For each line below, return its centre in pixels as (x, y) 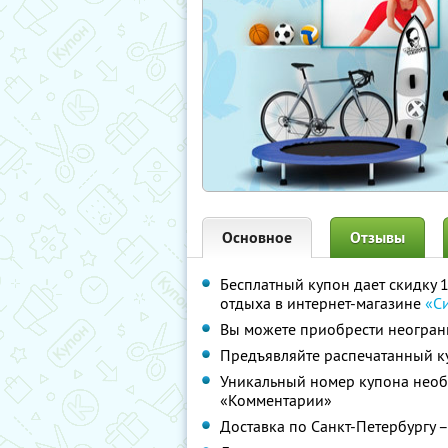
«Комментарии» (276, 400)
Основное (257, 237)
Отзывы (377, 237)
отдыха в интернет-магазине (322, 303)
